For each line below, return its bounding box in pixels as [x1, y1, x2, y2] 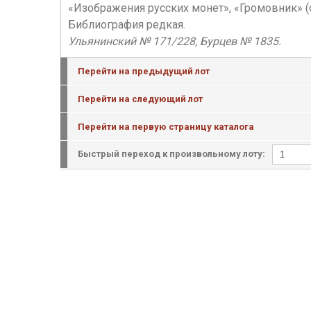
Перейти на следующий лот [78, 94, 203, 104]
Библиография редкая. [68, 18, 185, 31]
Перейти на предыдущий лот [78, 66, 210, 76]
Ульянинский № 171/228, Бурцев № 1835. [68, 35, 281, 48]
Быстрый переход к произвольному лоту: [78, 148, 265, 159]
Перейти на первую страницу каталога [78, 121, 254, 132]
